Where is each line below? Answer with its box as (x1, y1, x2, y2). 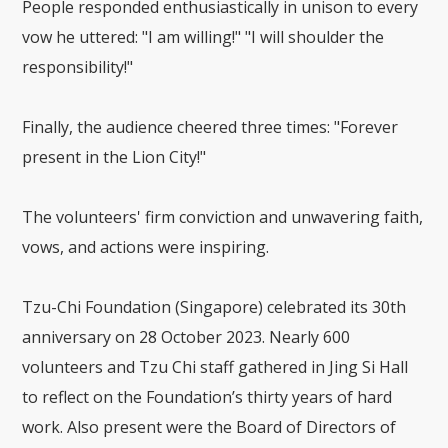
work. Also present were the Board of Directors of (22, 415, 397, 438)
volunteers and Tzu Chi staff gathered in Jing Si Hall (22, 355, 409, 378)
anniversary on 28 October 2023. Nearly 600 (22, 325, 351, 348)
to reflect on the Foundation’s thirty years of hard (22, 385, 393, 408)
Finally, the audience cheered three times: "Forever (22, 115, 399, 138)
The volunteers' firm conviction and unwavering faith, (22, 205, 424, 228)
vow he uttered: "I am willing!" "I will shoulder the (22, 25, 385, 48)
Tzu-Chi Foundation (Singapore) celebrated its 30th (22, 295, 407, 318)
